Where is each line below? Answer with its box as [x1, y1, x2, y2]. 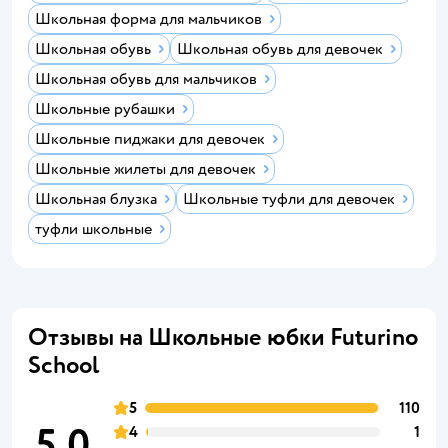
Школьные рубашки [35, 99, 175, 119]
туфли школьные [35, 219, 152, 239]
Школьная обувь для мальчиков [35, 69, 257, 89]
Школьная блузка [35, 189, 157, 209]
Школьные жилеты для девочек [35, 159, 256, 179]
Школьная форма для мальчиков [35, 9, 262, 29]
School [28, 350, 99, 381]
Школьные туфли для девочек [183, 189, 395, 209]
